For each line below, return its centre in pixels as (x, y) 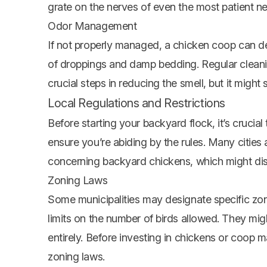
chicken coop (204, 45)
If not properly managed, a (110, 45)
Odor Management (92, 26)
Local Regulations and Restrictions (136, 103)
